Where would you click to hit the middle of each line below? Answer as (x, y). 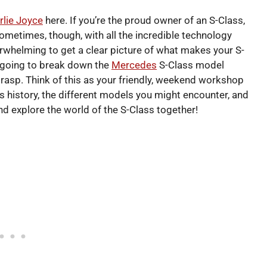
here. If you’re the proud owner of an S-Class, (144, 20)
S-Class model (190, 65)
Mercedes (134, 65)
